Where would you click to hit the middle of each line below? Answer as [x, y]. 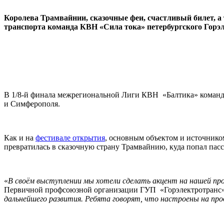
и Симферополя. [33, 103]
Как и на [20, 137]
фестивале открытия [70, 137]
